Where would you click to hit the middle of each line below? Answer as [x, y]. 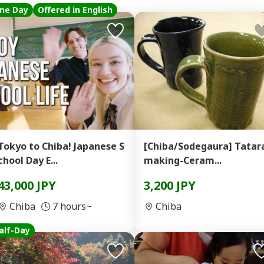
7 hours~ [72, 206]
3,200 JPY [170, 185]
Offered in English [75, 10]
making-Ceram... [183, 160]
